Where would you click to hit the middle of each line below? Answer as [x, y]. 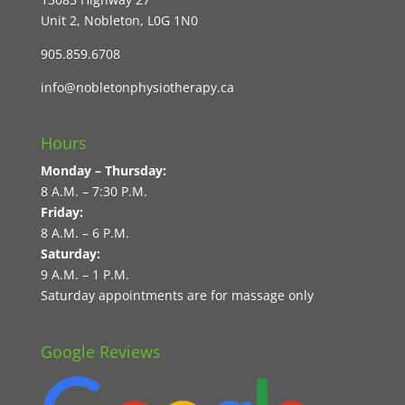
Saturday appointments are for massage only [177, 296]
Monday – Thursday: [103, 171]
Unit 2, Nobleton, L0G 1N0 [119, 21]
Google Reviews [100, 351]
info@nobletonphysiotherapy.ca [137, 88]
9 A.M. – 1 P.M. [85, 275]
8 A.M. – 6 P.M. [85, 233]
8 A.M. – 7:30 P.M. [94, 192]
